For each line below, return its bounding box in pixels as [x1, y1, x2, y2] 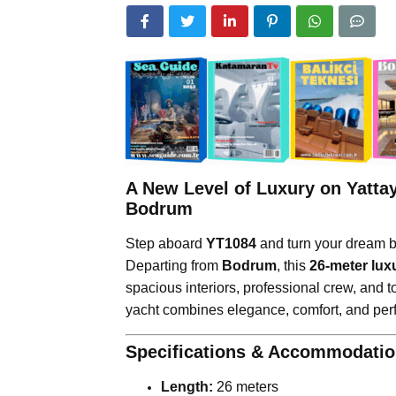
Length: [161, 378, 213, 394]
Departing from [126, 257, 222, 273]
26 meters [213, 378, 278, 394]
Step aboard [126, 235, 206, 251]
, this [277, 257, 309, 273]
